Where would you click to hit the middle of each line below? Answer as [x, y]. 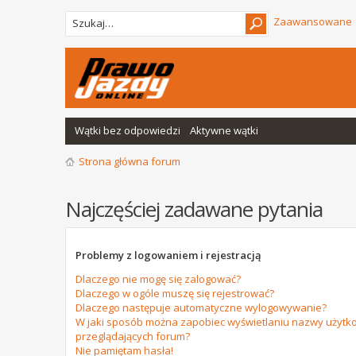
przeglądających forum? [133, 337]
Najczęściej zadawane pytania [194, 209]
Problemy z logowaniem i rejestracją [168, 255]
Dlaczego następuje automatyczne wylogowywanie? [201, 308]
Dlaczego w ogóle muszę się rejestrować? [175, 294]
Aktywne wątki [224, 130]
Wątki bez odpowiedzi [128, 130]
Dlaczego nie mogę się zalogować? [158, 279]
